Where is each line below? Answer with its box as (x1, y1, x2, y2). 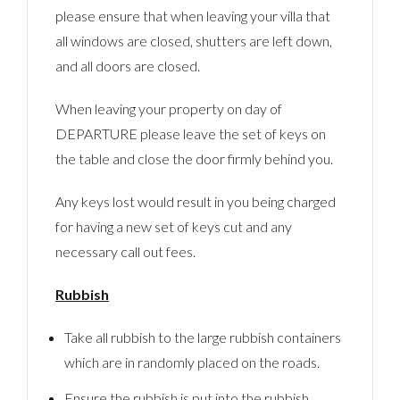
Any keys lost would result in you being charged (55, 192, 337, 210)
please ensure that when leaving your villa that (55, 6, 331, 24)
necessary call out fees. (55, 242, 196, 260)
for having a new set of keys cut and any (55, 217, 293, 235)
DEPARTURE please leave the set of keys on (55, 124, 327, 142)
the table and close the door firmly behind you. (55, 149, 334, 167)
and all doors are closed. (55, 56, 201, 74)
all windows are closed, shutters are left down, (55, 31, 333, 49)
